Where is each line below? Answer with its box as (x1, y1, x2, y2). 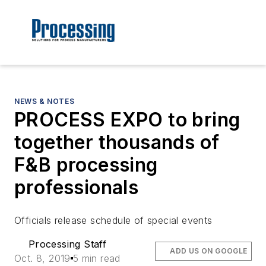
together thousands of (14, 131, 220, 154)
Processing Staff (28, 238, 107, 251)
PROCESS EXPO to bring (14, 108, 240, 132)
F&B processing (14, 153, 158, 177)
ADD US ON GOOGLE (170, 246, 248, 256)
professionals (14, 176, 139, 199)
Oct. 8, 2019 (14, 252, 71, 265)
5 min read (72, 252, 121, 265)
